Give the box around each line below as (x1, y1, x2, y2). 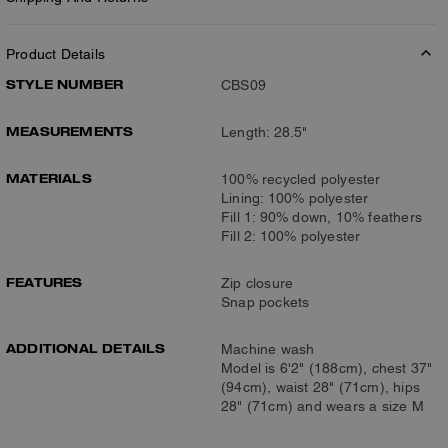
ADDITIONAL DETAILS (6, 339, 166, 356)
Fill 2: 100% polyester (221, 227, 361, 244)
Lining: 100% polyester (221, 189, 369, 206)
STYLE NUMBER (6, 75, 124, 92)
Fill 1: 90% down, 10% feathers (221, 208, 422, 225)
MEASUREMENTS (6, 122, 134, 139)
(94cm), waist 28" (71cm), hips (221, 378, 420, 395)
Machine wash (221, 340, 315, 357)
